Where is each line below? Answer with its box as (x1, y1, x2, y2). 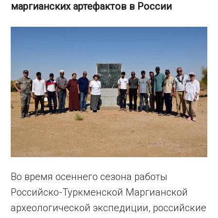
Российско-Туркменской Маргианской (11, 186, 188, 199)
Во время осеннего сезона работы (11, 171, 168, 183)
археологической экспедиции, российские (11, 202, 207, 214)
